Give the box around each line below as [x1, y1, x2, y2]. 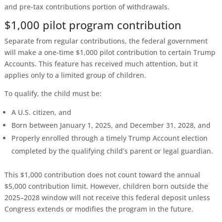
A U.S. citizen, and [11, 108, 71, 117]
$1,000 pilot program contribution [4, 17, 181, 32]
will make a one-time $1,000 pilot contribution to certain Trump [4, 48, 216, 57]
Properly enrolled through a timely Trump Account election [11, 133, 208, 143]
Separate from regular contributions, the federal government [4, 36, 208, 46]
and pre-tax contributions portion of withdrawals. [4, 2, 169, 11]
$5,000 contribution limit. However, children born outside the [4, 181, 208, 191]
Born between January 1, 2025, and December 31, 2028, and [11, 120, 211, 130]
